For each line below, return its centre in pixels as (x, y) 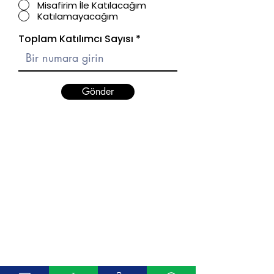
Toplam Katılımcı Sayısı (76, 39)
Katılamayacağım (78, 16)
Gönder (98, 91)
